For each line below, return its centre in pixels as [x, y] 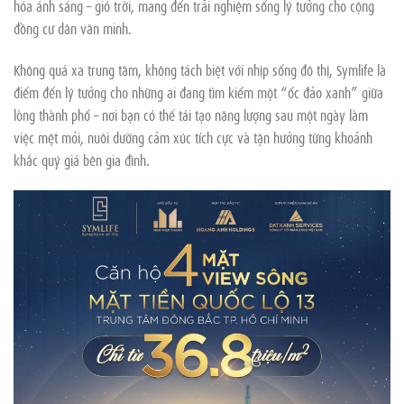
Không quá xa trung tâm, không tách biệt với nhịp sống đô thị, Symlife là [200, 70]
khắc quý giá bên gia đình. [82, 160]
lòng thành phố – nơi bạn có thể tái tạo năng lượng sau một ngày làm [191, 115]
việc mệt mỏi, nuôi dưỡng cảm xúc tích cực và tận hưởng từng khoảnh [193, 138]
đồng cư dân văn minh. [73, 28]
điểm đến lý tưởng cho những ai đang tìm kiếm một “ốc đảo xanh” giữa [198, 92]
